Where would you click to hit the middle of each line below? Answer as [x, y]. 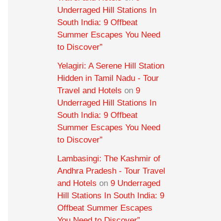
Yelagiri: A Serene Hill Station [111, 66]
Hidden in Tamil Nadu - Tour [108, 78]
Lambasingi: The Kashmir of [109, 158]
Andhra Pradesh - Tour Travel [111, 171]
